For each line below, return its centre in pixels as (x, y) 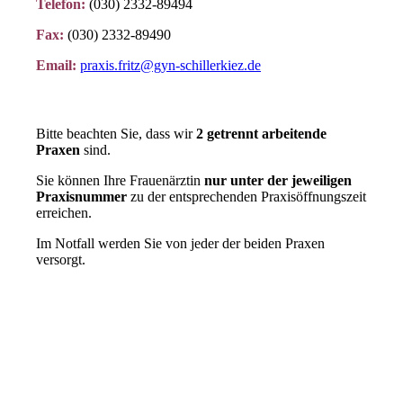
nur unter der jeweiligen (278, 181)
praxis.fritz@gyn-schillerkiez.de (170, 65)
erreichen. (64, 213)
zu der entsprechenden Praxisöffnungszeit (248, 197)
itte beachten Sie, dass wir (121, 134)
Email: (58, 65)
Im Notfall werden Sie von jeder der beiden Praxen (180, 244)
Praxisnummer (83, 197)
